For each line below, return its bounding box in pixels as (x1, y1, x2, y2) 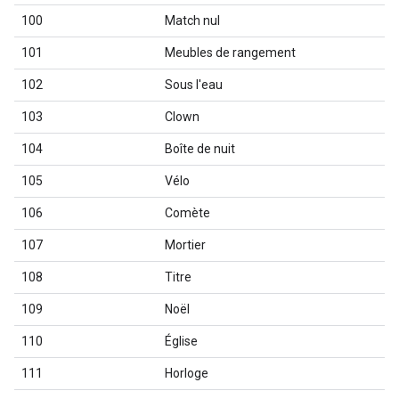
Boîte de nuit (165, 142, 235, 156)
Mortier (165, 238, 206, 252)
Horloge (165, 366, 208, 380)
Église (165, 334, 198, 348)
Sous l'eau (165, 77, 223, 92)
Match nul (165, 13, 220, 28)
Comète (165, 206, 210, 220)
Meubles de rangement (165, 45, 296, 60)
